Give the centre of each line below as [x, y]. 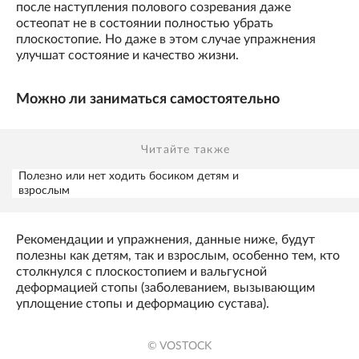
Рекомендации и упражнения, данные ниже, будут [165, 239]
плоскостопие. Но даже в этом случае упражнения [166, 40]
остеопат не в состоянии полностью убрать [145, 24]
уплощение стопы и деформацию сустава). [143, 303]
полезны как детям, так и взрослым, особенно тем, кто [178, 255]
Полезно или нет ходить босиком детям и [129, 176]
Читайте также [186, 149]
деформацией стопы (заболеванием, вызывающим [165, 287]
